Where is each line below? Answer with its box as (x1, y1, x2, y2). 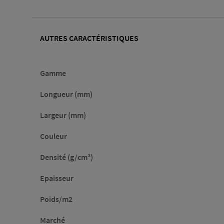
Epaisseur (40, 173, 73, 183)
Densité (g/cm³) (40, 152, 93, 162)
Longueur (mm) (40, 89, 92, 99)
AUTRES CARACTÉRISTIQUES (40, 33, 138, 43)
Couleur (40, 131, 67, 141)
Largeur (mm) (40, 110, 86, 120)
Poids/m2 (40, 194, 72, 204)
